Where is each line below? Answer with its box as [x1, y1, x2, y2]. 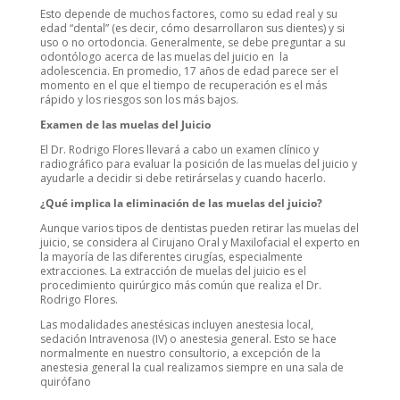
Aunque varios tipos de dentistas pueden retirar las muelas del [39, 221, 359, 237]
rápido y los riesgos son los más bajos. [39, 92, 238, 108]
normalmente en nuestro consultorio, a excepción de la [39, 346, 321, 362]
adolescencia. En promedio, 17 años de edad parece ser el [39, 63, 338, 79]
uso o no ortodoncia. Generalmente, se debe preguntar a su [39, 35, 346, 51]
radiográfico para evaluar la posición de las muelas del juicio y [39, 156, 357, 172]
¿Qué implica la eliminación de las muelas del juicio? [39, 196, 322, 212]
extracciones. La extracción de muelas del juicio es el [39, 263, 306, 279]
